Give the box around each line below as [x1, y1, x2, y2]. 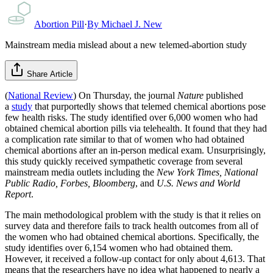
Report [5, 188, 31, 199]
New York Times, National [154, 166, 258, 177]
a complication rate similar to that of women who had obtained [5, 133, 244, 144]
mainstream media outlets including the [5, 166, 154, 177]
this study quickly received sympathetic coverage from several [5, 155, 243, 166]
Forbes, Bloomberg [60, 177, 135, 188]
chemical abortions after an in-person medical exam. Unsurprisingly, [5, 144, 266, 155]
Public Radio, [5, 177, 58, 188]
